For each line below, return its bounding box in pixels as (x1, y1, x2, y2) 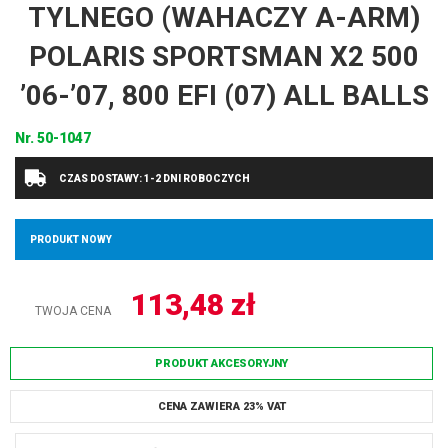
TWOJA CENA (35, 304, 111, 318)
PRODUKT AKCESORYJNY (155, 357, 288, 370)
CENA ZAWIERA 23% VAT (157, 400, 286, 413)
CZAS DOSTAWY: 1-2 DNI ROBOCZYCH (57, 173, 250, 184)
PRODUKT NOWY (30, 234, 112, 245)
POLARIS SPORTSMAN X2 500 (29, 40, 419, 73)
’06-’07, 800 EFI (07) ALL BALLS (19, 79, 429, 112)
